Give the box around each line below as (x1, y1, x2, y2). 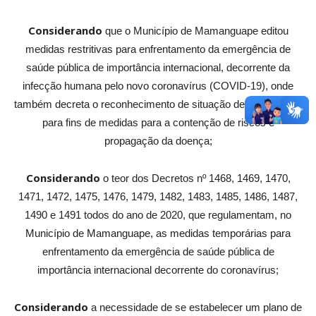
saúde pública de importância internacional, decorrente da (26, 61, 290, 74)
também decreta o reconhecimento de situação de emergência (14, 98, 302, 111)
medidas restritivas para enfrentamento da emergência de (25, 43, 291, 56)
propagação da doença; (104, 135, 212, 147)
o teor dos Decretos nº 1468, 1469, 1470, (99, 172, 291, 185)
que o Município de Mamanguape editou (102, 25, 288, 37)
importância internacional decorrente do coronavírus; (37, 264, 279, 276)
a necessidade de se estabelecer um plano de (88, 301, 302, 314)
